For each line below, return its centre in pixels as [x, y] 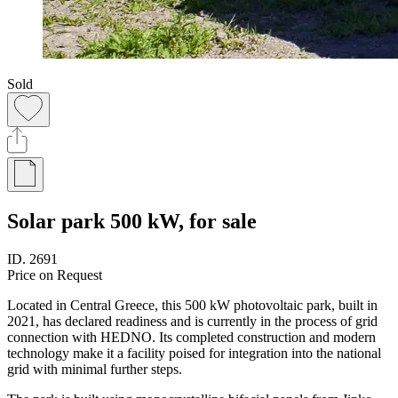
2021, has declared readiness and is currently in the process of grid [192, 321]
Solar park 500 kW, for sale [132, 221]
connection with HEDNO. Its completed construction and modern [191, 337]
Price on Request [55, 275]
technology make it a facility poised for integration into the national [194, 353]
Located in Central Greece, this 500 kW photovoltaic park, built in [192, 305]
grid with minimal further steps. [95, 369]
